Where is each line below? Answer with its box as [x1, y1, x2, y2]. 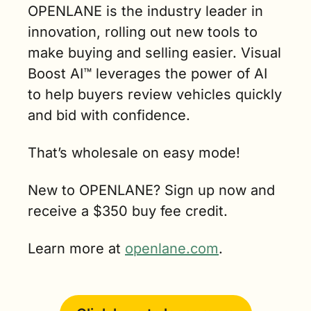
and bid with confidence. [28, 106, 190, 124]
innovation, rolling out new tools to [28, 23, 258, 40]
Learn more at [28, 239, 125, 257]
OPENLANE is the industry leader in [28, 2, 263, 19]
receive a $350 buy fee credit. [28, 202, 228, 219]
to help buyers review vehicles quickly [28, 85, 282, 103]
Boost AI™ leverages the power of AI [28, 65, 267, 82]
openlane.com [125, 239, 219, 257]
